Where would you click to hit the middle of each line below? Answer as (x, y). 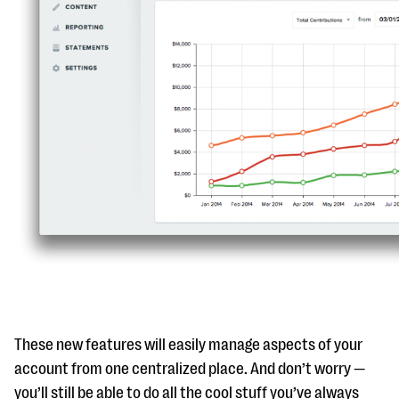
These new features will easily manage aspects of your (188, 344)
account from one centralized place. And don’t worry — (190, 368)
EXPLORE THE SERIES (90, 45)
